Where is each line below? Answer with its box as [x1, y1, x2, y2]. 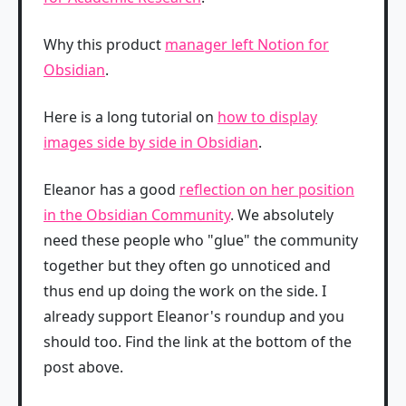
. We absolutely [230, 204, 333, 225]
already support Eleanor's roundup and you [43, 305, 344, 326]
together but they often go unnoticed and [43, 255, 331, 275]
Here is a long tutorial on [43, 106, 217, 127]
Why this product [43, 34, 165, 54]
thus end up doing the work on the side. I [43, 280, 326, 301]
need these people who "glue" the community [43, 229, 358, 250]
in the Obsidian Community [43, 204, 230, 225]
